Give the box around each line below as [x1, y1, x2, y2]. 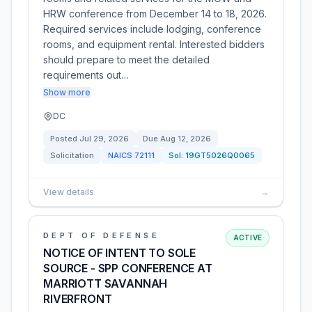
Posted [50, 134, 79, 143]
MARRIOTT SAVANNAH [43, 276, 168, 290]
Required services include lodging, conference [43, 23, 261, 35]
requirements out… [43, 69, 129, 81]
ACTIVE [233, 233, 262, 242]
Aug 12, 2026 [160, 134, 211, 143]
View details [43, 187, 94, 197]
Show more [43, 87, 91, 97]
